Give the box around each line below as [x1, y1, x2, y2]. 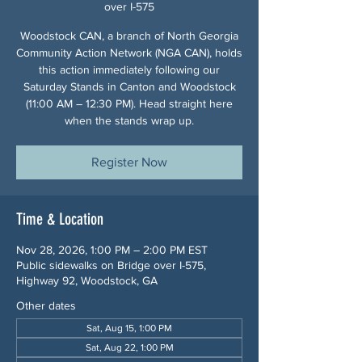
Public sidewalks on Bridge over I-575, [16, 258, 206, 271]
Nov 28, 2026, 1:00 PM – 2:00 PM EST [16, 242, 208, 256]
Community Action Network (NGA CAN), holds [16, 45, 242, 59]
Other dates [16, 298, 76, 312]
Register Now [91, 154, 167, 169]
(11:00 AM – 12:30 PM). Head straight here [26, 96, 233, 110]
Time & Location [16, 208, 103, 229]
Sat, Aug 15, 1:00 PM [86, 322, 172, 334]
